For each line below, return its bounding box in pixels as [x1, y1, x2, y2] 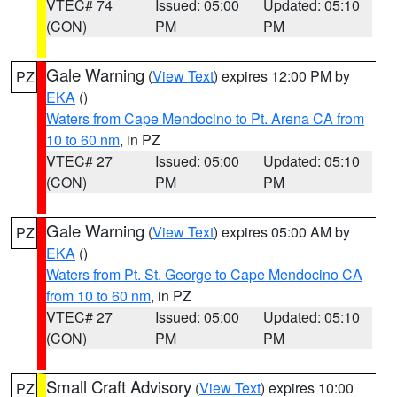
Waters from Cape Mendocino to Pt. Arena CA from [46, 108, 364, 128]
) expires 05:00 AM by [214, 222, 350, 242]
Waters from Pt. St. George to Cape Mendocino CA [46, 264, 362, 284]
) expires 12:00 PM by [214, 66, 350, 86]
